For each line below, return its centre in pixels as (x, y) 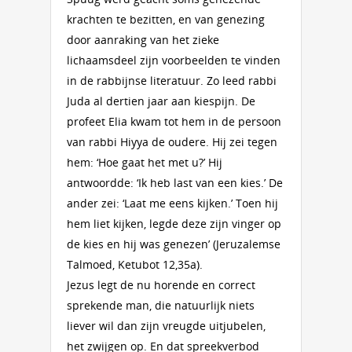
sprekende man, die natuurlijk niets (161, 305)
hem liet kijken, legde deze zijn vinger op (174, 224)
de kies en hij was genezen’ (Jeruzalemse (174, 244)
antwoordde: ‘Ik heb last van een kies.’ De (175, 183)
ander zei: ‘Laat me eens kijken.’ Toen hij (172, 203)
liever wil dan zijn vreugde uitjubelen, (166, 326)
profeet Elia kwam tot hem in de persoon (174, 121)
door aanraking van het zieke (143, 40)
